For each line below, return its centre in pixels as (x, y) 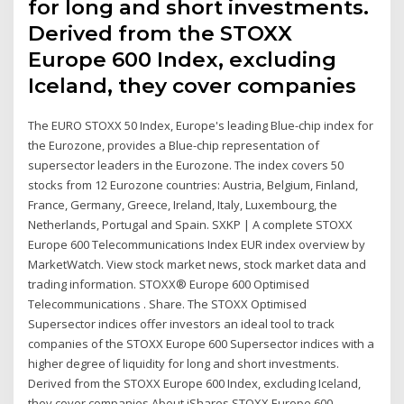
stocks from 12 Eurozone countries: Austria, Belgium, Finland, (193, 184)
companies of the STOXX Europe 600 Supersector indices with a (202, 343)
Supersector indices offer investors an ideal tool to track (182, 323)
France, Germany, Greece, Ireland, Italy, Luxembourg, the (183, 204)
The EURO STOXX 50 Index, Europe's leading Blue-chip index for (201, 125)
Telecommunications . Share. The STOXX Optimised (168, 303)
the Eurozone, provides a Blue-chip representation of (174, 145)
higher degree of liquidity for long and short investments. (184, 363)
